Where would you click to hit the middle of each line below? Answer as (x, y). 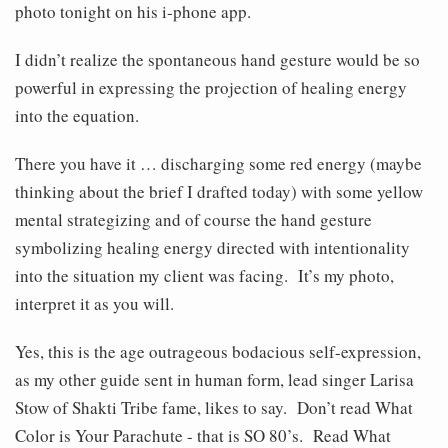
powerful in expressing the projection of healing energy (211, 88)
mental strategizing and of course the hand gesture (193, 220)
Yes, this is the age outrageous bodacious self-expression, (218, 352)
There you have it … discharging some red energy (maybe (218, 164)
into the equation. (77, 116)
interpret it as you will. (94, 304)
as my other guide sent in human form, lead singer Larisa (214, 380)
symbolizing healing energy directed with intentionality (212, 248)
